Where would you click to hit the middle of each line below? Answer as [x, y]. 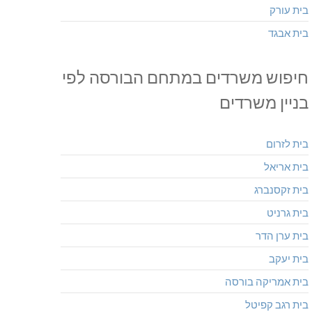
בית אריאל [286, 167]
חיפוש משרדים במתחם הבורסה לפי [185, 77]
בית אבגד [288, 33]
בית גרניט [287, 213]
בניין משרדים [264, 102]
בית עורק [289, 10]
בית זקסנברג [281, 190]
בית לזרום [287, 144]
